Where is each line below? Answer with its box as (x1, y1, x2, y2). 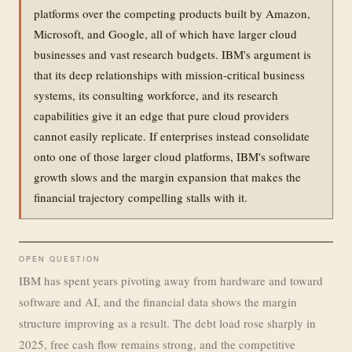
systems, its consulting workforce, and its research (34, 86, 278, 103)
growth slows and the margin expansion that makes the (34, 168, 301, 185)
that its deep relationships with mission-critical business (34, 66, 305, 82)
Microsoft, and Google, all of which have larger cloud (34, 25, 297, 42)
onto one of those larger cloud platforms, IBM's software (34, 148, 310, 164)
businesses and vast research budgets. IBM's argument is (34, 46, 311, 62)
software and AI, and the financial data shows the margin (19, 293, 297, 310)
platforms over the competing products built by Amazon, (34, 5, 310, 21)
